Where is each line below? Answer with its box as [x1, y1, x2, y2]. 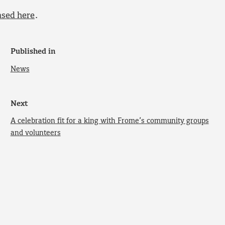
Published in [10, 47, 56, 56]
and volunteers [10, 129, 61, 138]
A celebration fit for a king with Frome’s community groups [10, 117, 209, 126]
